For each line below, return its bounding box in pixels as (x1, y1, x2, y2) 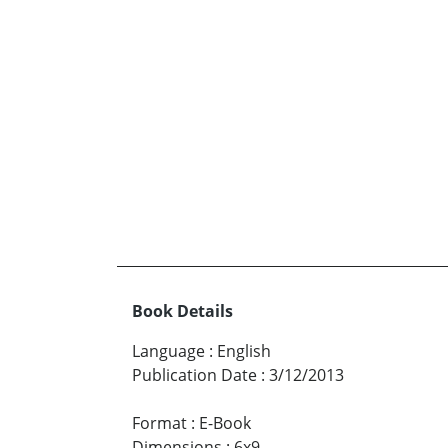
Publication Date (132, 364, 257, 387)
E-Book (199, 412, 251, 435)
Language (132, 340, 205, 363)
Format (132, 412, 187, 435)
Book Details (132, 300, 233, 323)
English (217, 340, 271, 363)
